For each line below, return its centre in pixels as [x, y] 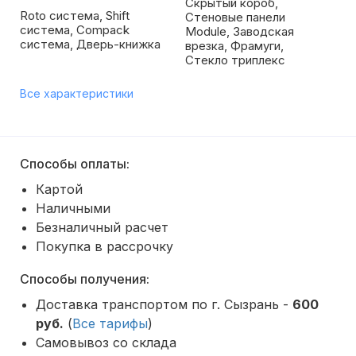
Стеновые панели [235, 17]
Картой [59, 189]
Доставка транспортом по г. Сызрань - [164, 304]
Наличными [73, 208]
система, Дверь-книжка [90, 44]
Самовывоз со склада [106, 342]
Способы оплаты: [75, 164]
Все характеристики [77, 93]
